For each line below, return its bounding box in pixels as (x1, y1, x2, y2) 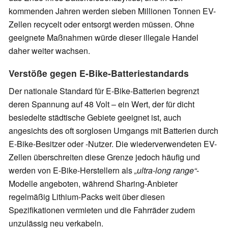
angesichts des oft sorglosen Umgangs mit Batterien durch (9, 125, 218, 137)
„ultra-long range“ (132, 164, 196, 177)
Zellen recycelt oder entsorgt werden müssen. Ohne (9, 18, 194, 31)
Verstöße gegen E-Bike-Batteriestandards (9, 67, 189, 80)
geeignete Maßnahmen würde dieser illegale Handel (9, 32, 198, 44)
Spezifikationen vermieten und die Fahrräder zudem (9, 204, 195, 216)
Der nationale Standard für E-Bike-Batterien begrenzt (9, 85, 199, 97)
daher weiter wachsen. (9, 45, 90, 57)
